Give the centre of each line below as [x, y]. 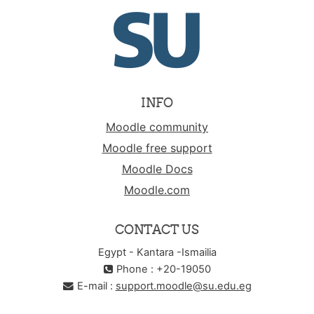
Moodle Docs [157, 169]
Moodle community [157, 127]
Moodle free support [157, 148]
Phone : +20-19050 [163, 269]
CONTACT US [157, 229]
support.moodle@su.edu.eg [183, 286]
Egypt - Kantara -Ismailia [157, 252]
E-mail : [96, 286]
